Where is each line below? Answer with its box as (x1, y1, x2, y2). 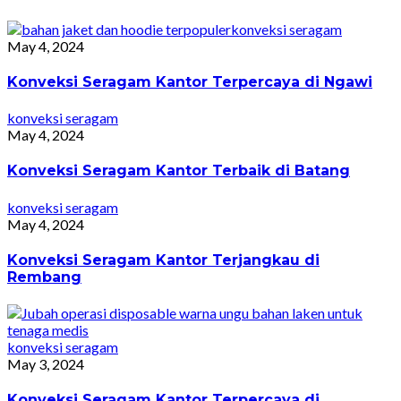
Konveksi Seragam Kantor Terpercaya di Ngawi (7, 73, 372, 90)
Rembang (7, 268, 81, 286)
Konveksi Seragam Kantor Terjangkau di (7, 251, 320, 269)
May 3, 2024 (7, 355, 84, 373)
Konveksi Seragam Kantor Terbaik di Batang (7, 162, 350, 180)
